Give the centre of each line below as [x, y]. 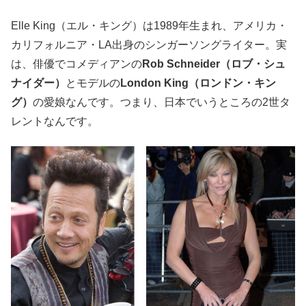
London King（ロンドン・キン [198, 83]
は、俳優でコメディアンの [76, 64]
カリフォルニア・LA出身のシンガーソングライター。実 [149, 44]
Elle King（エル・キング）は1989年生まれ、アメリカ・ [149, 25]
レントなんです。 [55, 121]
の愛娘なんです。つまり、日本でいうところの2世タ [162, 102]
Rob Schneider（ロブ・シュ [214, 64]
